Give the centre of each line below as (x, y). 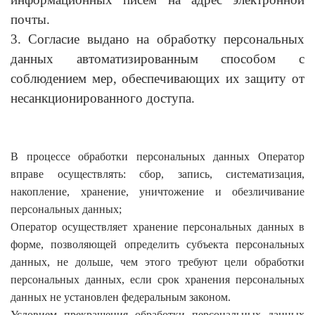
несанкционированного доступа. (103, 98)
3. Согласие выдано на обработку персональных (157, 39)
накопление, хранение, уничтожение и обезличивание (157, 191)
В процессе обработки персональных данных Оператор (157, 156)
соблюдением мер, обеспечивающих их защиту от (157, 78)
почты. (30, 19)
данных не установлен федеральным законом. (121, 297)
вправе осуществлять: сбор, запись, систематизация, (157, 174)
